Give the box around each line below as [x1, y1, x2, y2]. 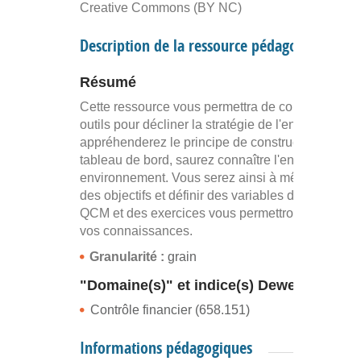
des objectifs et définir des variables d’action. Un [80, 188, 355, 202]
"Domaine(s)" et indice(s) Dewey [80, 276, 304, 293]
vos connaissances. [80, 223, 193, 238]
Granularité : [89, 249, 168, 263]
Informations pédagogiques [80, 336, 252, 359]
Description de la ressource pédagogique [80, 34, 332, 56]
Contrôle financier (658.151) [90, 302, 250, 317]
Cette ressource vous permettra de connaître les [80, 99, 352, 114]
